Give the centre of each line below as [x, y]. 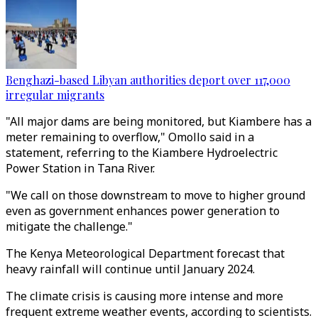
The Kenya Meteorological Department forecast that [145, 253]
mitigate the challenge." [69, 226]
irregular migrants [55, 95]
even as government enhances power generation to [143, 211]
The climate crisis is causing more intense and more [144, 296]
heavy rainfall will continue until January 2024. [130, 269]
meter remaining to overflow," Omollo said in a [130, 137]
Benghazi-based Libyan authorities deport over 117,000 [148, 80]
